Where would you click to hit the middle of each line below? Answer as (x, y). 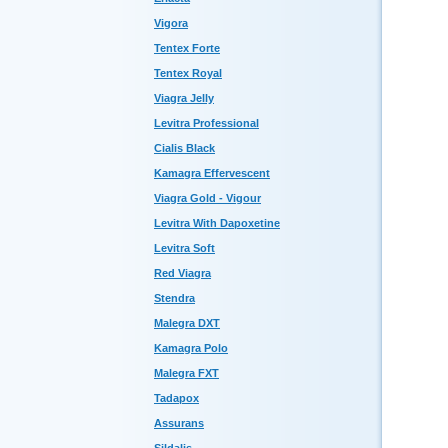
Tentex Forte (187, 48)
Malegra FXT (186, 373)
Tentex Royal (188, 73)
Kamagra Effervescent (212, 173)
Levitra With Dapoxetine (217, 223)
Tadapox (176, 398)
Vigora (171, 23)
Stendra (174, 298)
